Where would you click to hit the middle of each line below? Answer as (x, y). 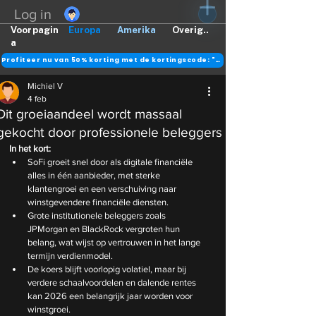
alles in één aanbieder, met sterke (95, 175)
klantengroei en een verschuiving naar (103, 189)
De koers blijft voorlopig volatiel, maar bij (108, 269)
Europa (85, 30)
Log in (33, 14)
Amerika (136, 30)
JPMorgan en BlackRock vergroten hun (105, 229)
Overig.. (190, 30)
